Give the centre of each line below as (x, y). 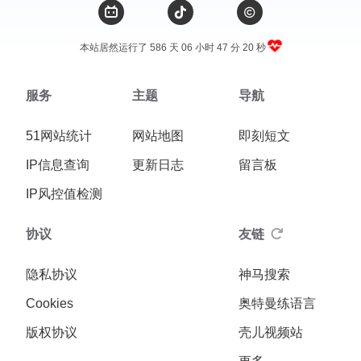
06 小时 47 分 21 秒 (224, 48)
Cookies (50, 303)
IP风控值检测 (64, 194)
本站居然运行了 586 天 (129, 48)
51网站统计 (59, 136)
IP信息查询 (58, 165)
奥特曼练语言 (277, 303)
